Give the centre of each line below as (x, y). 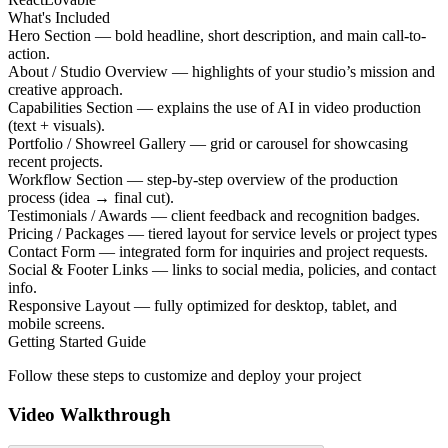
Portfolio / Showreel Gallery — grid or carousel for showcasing (208, 144)
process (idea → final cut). (91, 198)
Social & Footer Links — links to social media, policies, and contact (222, 270)
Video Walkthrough (89, 415)
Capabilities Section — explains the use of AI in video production (214, 108)
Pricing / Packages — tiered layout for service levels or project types (222, 234)
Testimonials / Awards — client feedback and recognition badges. (214, 216)
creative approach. (65, 90)
